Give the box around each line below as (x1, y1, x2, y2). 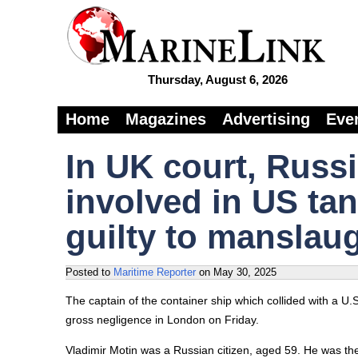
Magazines (125, 110, 206, 128)
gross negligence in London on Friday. (66, 313, 259, 326)
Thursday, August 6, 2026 (147, 73, 288, 86)
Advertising (222, 110, 310, 128)
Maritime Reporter (113, 266, 196, 278)
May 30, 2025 (213, 266, 276, 278)
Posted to (66, 266, 113, 278)
